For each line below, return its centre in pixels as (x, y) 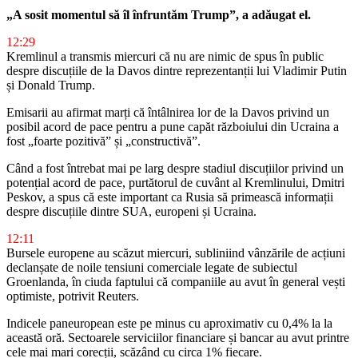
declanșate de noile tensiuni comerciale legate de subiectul (152, 267)
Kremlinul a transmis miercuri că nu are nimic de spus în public (165, 56)
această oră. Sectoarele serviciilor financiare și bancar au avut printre (178, 337)
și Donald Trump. (51, 85)
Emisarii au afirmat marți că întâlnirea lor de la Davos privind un (168, 112)
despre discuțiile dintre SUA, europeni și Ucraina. (131, 211)
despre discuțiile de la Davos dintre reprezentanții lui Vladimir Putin (177, 70)
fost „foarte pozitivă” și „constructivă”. (103, 141)
